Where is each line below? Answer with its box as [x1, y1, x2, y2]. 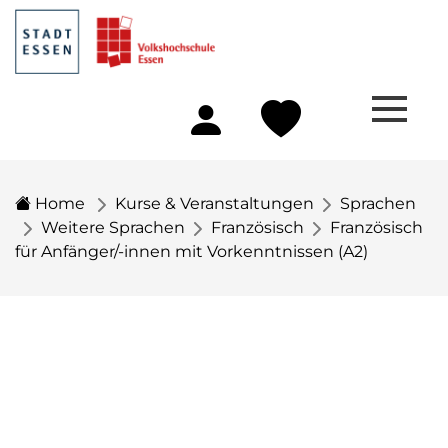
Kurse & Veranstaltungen [115, 194, 314, 213]
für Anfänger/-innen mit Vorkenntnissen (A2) [15, 242, 368, 261]
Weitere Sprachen [41, 218, 185, 237]
